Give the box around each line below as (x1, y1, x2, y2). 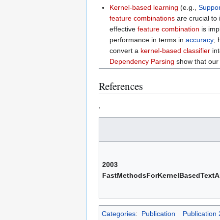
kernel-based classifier (140, 47, 211, 55)
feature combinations (110, 14, 175, 23)
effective (110, 25, 138, 33)
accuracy (186, 36, 214, 44)
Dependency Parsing (110, 57, 175, 66)
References (99, 79, 143, 93)
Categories (102, 209, 136, 218)
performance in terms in (110, 36, 186, 44)
